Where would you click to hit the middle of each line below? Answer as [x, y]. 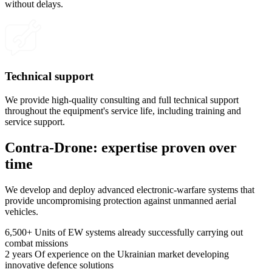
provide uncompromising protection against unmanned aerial [121, 200]
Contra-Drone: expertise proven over [121, 147]
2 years [19, 254]
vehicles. [22, 211]
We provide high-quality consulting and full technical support [122, 100]
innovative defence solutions [59, 265]
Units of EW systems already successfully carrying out [139, 232]
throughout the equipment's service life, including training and [123, 110]
